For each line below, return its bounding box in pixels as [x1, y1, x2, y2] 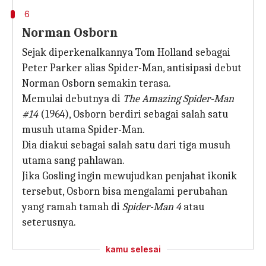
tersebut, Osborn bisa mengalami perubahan [22, 185, 227, 198]
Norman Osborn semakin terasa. [22, 77, 171, 90]
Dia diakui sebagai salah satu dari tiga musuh [22, 139, 230, 151]
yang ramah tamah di [22, 201, 122, 213]
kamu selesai [105, 244, 161, 254]
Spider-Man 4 [122, 201, 183, 213]
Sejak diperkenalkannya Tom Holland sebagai [22, 46, 230, 59]
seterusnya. [22, 216, 76, 229]
